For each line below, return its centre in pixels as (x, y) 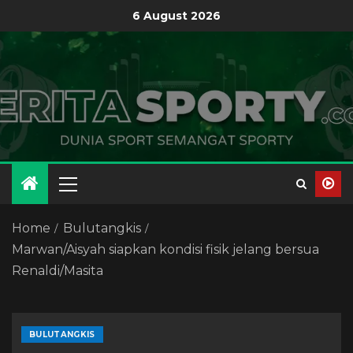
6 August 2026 (176, 15)
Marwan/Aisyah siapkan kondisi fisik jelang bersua (165, 249)
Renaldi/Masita (58, 271)
